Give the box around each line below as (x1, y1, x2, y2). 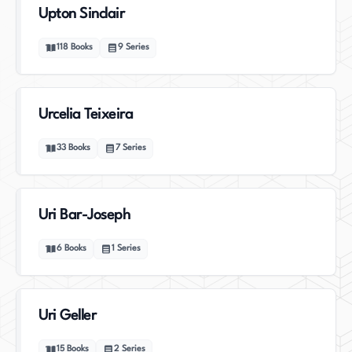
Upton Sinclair (38, 7, 124, 21)
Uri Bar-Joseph (38, 208, 130, 222)
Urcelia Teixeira (38, 108, 133, 122)
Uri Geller (38, 309, 96, 323)
